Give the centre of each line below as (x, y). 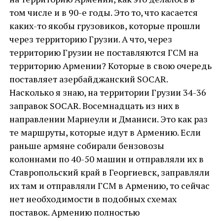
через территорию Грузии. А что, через (91, 39)
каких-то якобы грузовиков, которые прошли (105, 26)
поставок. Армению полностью (74, 212)
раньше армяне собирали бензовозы (87, 146)
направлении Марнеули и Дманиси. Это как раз (108, 119)
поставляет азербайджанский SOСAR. (88, 79)
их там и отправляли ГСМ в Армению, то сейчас (109, 185)
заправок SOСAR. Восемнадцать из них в (94, 106)
